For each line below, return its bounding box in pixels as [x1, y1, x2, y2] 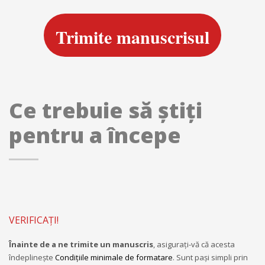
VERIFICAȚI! [9, 213, 59, 227]
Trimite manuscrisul [56, 23, 209, 50]
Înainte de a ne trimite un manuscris [9, 238, 153, 250]
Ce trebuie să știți [9, 95, 202, 125]
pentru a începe [9, 120, 181, 150]
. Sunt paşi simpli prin [173, 251, 248, 263]
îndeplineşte [9, 251, 55, 263]
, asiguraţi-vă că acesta [153, 238, 235, 250]
